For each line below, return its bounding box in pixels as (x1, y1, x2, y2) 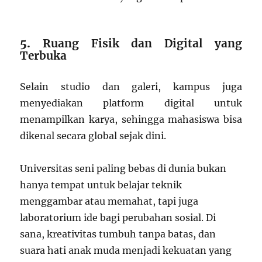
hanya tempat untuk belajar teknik (20, 179, 182, 191)
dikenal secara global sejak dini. (20, 130, 167, 142)
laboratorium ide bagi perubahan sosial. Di (20, 212, 216, 223)
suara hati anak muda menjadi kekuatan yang (20, 244, 232, 256)
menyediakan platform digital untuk (20, 97, 242, 109)
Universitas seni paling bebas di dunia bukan (20, 163, 227, 174)
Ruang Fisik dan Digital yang (43, 36, 242, 50)
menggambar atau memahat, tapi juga (20, 195, 199, 207)
